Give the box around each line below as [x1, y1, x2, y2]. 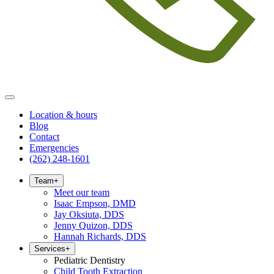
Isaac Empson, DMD [54, 198, 136, 209]
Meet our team [54, 187, 109, 198]
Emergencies [29, 143, 79, 153]
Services [34, 244, 65, 253]
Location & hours [29, 109, 97, 120]
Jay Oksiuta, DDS [54, 209, 124, 220]
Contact [29, 131, 59, 142]
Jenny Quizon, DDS [54, 220, 133, 231]
